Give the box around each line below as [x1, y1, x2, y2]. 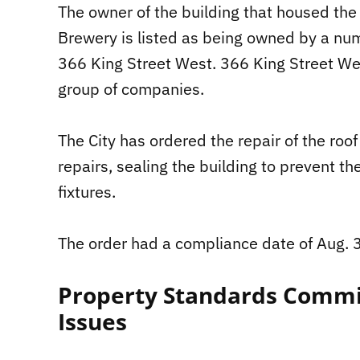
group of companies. [58, 78, 204, 100]
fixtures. [58, 181, 116, 203]
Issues [58, 306, 127, 337]
